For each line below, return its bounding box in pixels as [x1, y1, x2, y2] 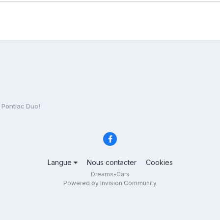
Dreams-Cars [90, 170, 130, 178]
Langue [47, 158, 74, 167]
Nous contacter [86, 158, 137, 167]
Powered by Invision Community [63, 179, 157, 187]
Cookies [145, 158, 173, 167]
